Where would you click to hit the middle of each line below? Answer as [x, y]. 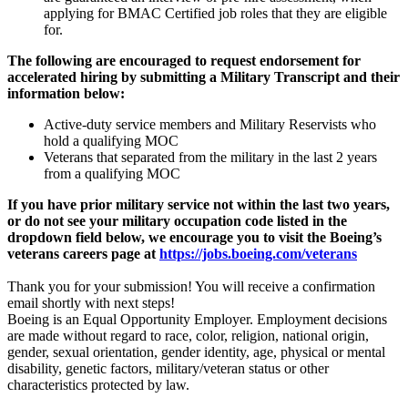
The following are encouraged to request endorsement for [184, 60]
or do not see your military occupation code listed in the [177, 220]
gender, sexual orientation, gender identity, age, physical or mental [196, 352]
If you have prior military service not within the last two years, [199, 204]
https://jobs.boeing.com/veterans [258, 253]
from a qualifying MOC [112, 173]
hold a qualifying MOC [111, 140]
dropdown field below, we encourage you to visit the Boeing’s [194, 237]
